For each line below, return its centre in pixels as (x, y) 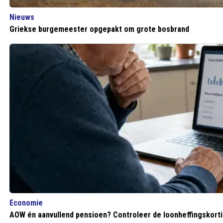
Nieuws (22, 17)
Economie (26, 203)
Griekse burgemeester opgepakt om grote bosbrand (99, 29)
